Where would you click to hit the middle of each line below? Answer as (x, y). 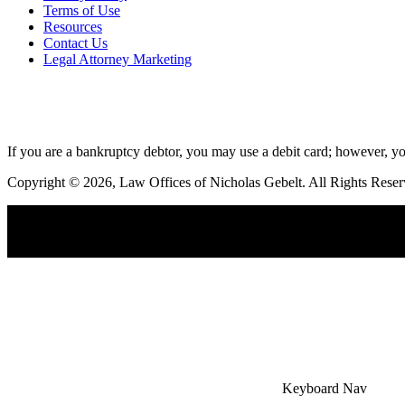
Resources (73, 26)
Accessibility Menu (73, 249)
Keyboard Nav (325, 388)
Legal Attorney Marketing (118, 59)
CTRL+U (160, 249)
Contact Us (75, 42)
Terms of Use (82, 10)
